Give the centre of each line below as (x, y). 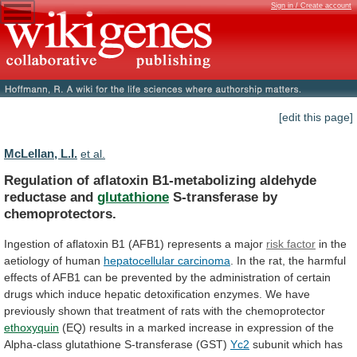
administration (245, 277)
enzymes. (238, 294)
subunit (271, 344)
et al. (93, 154)
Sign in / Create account (311, 6)
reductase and (51, 196)
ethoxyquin (31, 327)
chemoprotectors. (60, 213)
